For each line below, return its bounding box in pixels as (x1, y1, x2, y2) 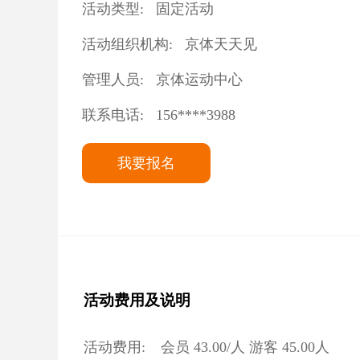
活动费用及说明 (84, 292, 190, 309)
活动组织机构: (82, 36, 173, 52)
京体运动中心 (156, 72, 243, 88)
